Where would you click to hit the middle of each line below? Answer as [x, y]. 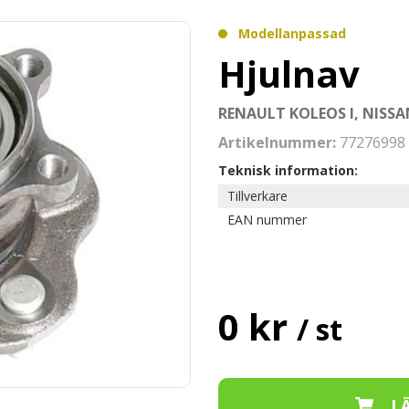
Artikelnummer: [279, 142]
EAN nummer [267, 220]
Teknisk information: [288, 170]
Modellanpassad [292, 33]
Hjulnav [289, 73]
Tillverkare [257, 196]
